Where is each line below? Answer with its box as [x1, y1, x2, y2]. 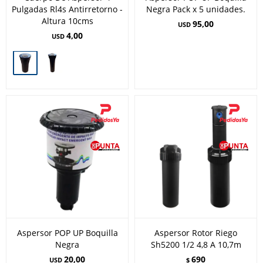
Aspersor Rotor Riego [154, 227, 237, 238]
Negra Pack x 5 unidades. [146, 4, 245, 15]
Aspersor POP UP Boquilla [16, 227, 118, 238]
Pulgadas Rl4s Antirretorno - [12, 4, 123, 15]
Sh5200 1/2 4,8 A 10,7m [150, 239, 241, 250]
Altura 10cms [41, 15, 93, 26]
